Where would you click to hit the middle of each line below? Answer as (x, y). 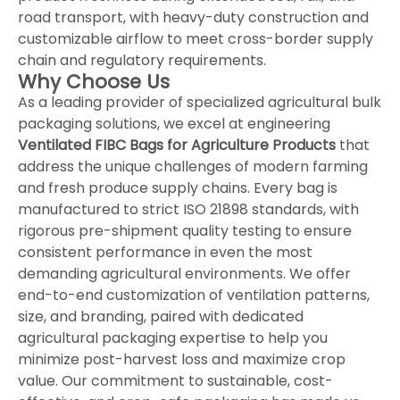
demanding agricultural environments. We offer (184, 273)
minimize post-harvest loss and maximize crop (182, 359)
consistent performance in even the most (165, 252)
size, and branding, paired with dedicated (161, 316)
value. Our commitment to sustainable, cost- (175, 380)
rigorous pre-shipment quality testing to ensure (185, 230)
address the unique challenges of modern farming (193, 166)
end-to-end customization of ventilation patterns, (194, 295)
